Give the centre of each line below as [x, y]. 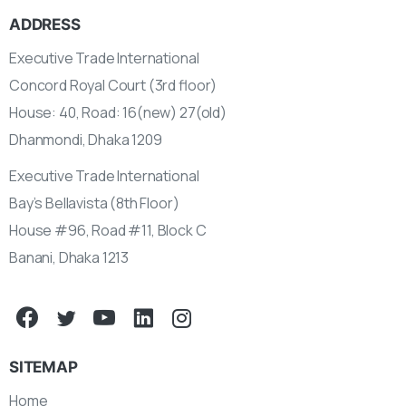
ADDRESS [45, 24]
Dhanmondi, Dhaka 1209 [86, 140]
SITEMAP [43, 367]
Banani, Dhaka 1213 [69, 258]
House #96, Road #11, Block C [108, 231]
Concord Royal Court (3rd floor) [113, 86]
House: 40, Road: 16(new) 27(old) [118, 113]
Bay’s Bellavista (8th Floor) [94, 203]
